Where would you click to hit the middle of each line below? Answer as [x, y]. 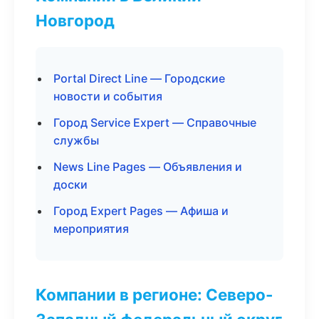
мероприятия [91, 229]
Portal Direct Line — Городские [139, 78]
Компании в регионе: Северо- [155, 294]
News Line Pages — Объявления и [148, 167]
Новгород [75, 20]
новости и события [108, 96]
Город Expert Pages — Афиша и [141, 211]
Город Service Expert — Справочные [155, 122]
